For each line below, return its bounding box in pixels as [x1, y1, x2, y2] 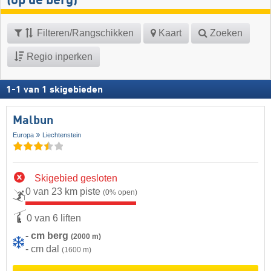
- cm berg [25, 230, 71, 241]
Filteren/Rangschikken [34, 28, 134, 39]
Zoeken [207, 28, 243, 39]
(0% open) [103, 188, 137, 197]
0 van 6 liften [27, 213, 81, 223]
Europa [13, 131, 34, 139]
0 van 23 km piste [25, 186, 103, 197]
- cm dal [25, 244, 62, 255]
